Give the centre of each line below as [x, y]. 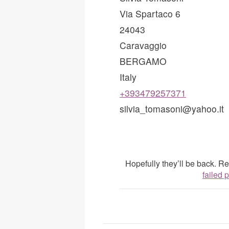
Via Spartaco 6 [150, 13]
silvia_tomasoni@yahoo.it [172, 108]
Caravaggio [143, 45]
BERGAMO [143, 61]
